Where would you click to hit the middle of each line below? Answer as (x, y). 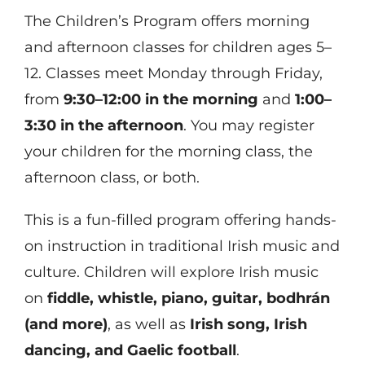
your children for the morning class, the (168, 151)
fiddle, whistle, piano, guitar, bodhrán (188, 298)
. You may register (248, 125)
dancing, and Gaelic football (130, 350)
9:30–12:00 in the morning (161, 99)
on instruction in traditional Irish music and (182, 246)
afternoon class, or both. (112, 177)
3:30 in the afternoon (103, 125)
